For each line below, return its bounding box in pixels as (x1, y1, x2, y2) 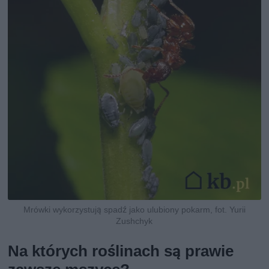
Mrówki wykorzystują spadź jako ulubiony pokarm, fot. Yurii (23, 204, 246, 214)
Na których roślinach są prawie (8, 241, 234, 260)
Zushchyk (116, 216, 153, 226)
